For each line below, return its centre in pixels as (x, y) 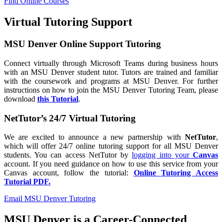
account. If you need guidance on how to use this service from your (111, 164)
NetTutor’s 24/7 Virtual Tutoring (70, 118)
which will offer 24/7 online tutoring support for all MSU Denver (111, 146)
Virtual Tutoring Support (68, 22)
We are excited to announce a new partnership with (94, 137)
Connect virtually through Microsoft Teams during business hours (111, 63)
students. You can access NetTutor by (68, 155)
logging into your (163, 155)
